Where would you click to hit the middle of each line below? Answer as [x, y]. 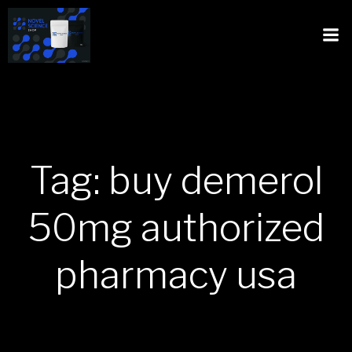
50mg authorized [176, 228]
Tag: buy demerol [176, 181]
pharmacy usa [176, 275]
